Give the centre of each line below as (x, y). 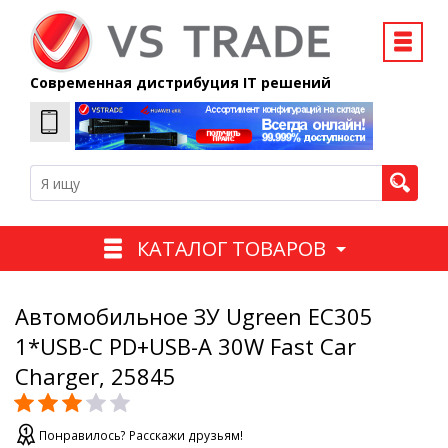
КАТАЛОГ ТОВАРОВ (231, 248)
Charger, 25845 (95, 376)
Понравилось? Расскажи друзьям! (141, 436)
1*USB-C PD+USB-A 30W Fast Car (185, 346)
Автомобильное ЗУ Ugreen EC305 (194, 316)
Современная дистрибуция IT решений (180, 82)
